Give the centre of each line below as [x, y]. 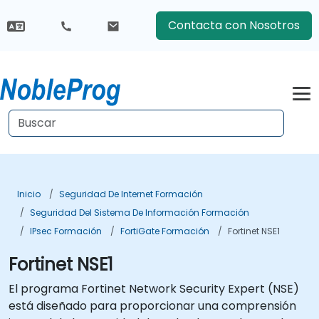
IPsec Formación [66, 231]
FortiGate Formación [165, 231]
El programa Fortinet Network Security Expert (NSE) [154, 289]
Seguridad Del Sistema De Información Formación [140, 213]
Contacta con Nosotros [234, 25]
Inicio [29, 194]
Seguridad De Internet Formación [131, 194]
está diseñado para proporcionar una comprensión [152, 306]
